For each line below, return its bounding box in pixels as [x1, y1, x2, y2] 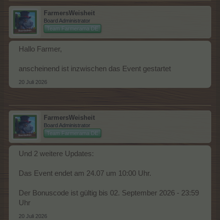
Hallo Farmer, [19, 45, 62, 53]
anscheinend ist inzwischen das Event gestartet [19, 64, 171, 73]
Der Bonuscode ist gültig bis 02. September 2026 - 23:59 [19, 189, 199, 197]
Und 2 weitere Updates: [19, 149, 94, 158]
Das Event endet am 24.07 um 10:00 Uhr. [19, 169, 151, 177]
